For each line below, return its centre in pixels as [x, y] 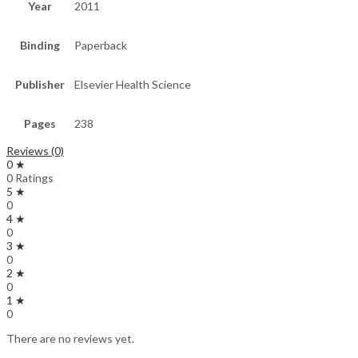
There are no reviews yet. [70, 339]
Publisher [40, 85]
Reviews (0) [35, 151]
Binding [40, 46]
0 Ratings [30, 178]
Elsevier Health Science [133, 85]
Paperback [101, 46]
